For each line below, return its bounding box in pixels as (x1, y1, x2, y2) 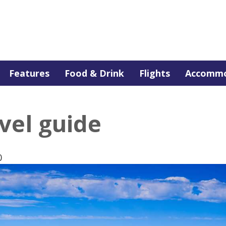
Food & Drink (65, 67, 124, 79)
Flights (139, 67, 170, 79)
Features (9, 67, 49, 79)
